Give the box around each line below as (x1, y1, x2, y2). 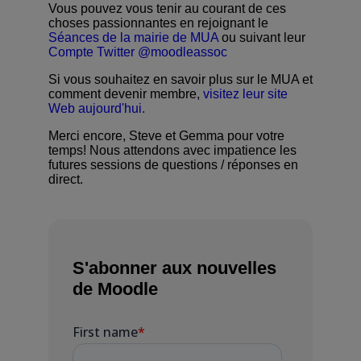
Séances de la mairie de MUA (48, 30, 218, 44)
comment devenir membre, (48, 86, 203, 101)
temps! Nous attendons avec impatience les (48, 143, 297, 157)
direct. (48, 172, 83, 186)
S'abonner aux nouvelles (73, 258, 276, 278)
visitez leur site (203, 86, 288, 101)
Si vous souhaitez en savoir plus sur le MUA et (48, 72, 313, 86)
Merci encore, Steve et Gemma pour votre (48, 128, 284, 143)
